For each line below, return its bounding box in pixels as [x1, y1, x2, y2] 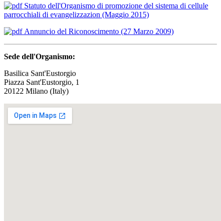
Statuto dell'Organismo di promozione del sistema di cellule [22, 1, 208, 10]
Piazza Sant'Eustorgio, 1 [4, 77, 79, 86]
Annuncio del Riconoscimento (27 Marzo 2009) [22, 27, 174, 36]
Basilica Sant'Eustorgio [4, 69, 76, 77]
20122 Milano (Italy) [4, 86, 69, 95]
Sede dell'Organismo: [4, 52, 75, 61]
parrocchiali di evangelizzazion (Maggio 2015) [4, 10, 149, 19]
